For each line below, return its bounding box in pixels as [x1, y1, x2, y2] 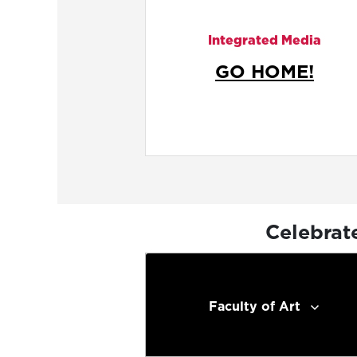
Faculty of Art [208, 296, 300, 315]
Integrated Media [208, 31, 321, 49]
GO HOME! [215, 58, 314, 85]
